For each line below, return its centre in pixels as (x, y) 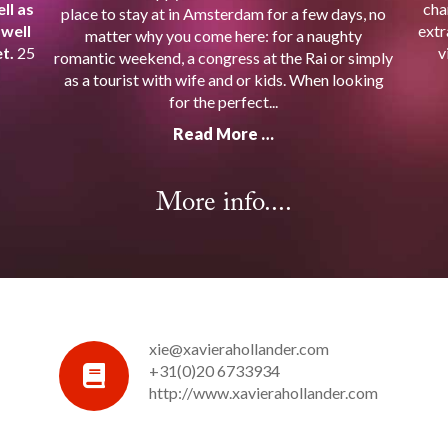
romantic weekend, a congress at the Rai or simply (224, 58)
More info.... (224, 204)
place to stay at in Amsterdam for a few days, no (224, 14)
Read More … (224, 134)
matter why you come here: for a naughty (224, 36)
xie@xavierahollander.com (239, 349)
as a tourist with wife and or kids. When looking (223, 80)
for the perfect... (224, 102)
